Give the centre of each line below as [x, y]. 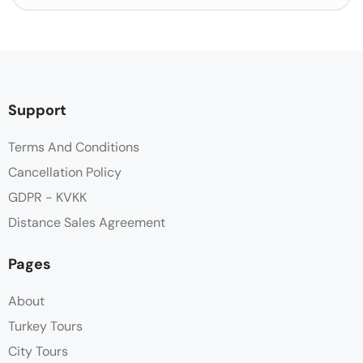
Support [37, 111]
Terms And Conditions [74, 147]
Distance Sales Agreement [87, 223]
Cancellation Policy [65, 173]
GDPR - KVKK [47, 198]
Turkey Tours [45, 327]
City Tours [38, 352]
